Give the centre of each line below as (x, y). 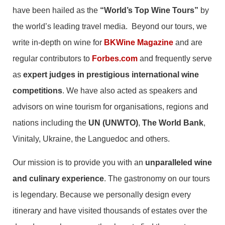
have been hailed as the (56, 11)
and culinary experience (58, 178)
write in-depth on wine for (58, 43)
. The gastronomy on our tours (157, 178)
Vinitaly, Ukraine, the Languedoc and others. (91, 139)
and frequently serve (175, 59)
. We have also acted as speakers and (130, 91)
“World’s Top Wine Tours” (149, 11)
